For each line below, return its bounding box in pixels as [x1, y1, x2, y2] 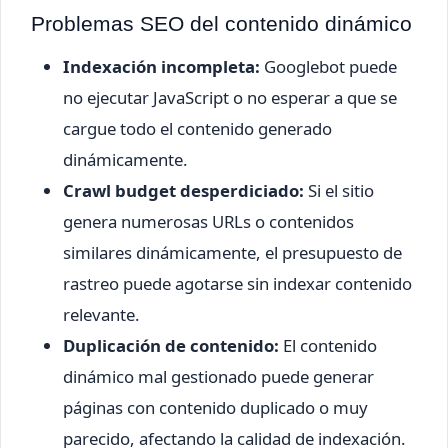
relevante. [63, 303, 140, 327]
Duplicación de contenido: [63, 334, 279, 358]
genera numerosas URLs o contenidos [63, 210, 354, 234]
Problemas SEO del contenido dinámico [31, 11, 412, 35]
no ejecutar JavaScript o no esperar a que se [63, 86, 397, 110]
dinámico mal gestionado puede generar [63, 365, 374, 389]
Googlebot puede [260, 55, 397, 79]
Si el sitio [304, 179, 374, 203]
